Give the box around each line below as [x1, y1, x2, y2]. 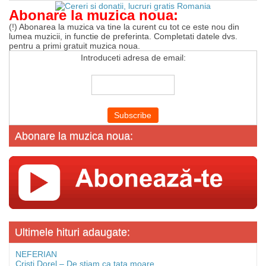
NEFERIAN [15, 249, 57, 259]
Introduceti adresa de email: [80, 52, 186, 62]
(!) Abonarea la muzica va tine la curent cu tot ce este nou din [9, 21, 239, 31]
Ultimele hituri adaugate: [15, 225, 130, 238]
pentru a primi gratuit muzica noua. [9, 40, 140, 50]
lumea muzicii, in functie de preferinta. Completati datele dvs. [9, 31, 237, 41]
